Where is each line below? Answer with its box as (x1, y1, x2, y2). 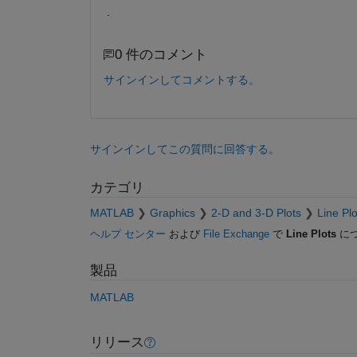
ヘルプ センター (89, 228, 166, 241)
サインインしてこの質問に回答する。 (89, 142, 280, 155)
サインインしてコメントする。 (103, 73, 260, 86)
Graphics (149, 206, 195, 220)
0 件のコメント (114, 47, 207, 63)
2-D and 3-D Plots (210, 206, 301, 220)
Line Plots (285, 228, 336, 241)
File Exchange (202, 228, 269, 241)
